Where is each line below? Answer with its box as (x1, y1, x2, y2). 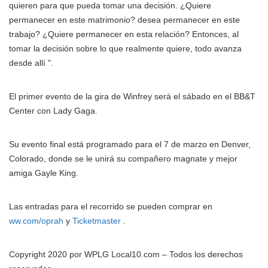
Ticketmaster (72, 216, 121, 226)
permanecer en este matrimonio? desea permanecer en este (9, 15, 240, 25)
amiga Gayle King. (9, 168, 78, 178)
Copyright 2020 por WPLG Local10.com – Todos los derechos (9, 249, 243, 260)
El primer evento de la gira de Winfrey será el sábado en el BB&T (9, 92, 255, 102)
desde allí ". (9, 58, 53, 68)
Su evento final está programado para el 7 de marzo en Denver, (9, 139, 251, 150)
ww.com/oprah (9, 216, 63, 226)
